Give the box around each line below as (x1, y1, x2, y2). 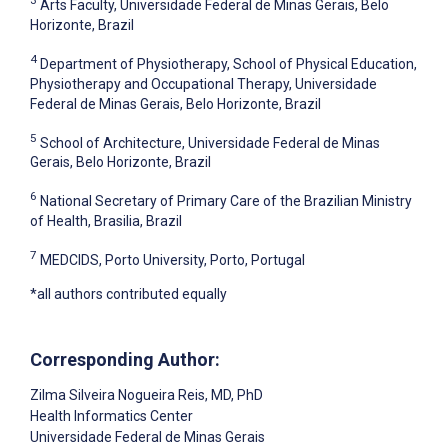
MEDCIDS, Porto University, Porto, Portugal (40, 251, 305, 268)
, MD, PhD (205, 386, 263, 403)
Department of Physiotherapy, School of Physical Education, (40, 55, 417, 72)
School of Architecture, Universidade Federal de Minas (40, 134, 380, 151)
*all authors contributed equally (30, 285, 227, 302)
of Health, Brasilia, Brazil (30, 212, 182, 229)
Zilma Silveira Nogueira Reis (30, 386, 205, 403)
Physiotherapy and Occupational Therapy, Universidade (30, 75, 377, 92)
